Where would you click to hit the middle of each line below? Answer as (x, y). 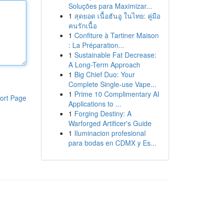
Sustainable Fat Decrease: (115, 55)
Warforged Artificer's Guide (110, 123)
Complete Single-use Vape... (112, 84)
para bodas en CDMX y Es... (112, 143)
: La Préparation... (96, 45)
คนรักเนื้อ (82, 25)
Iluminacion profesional (110, 133)
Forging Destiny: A (103, 113)
